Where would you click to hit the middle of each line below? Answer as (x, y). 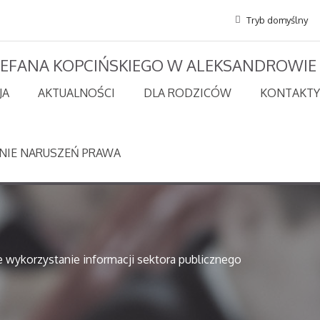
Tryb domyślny (276, 20)
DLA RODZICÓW (187, 92)
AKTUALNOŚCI (76, 92)
